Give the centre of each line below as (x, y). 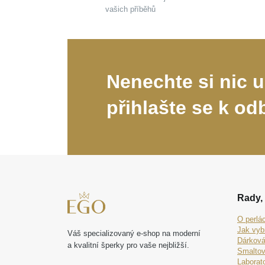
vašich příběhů (130, 9)
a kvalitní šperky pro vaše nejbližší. (128, 245)
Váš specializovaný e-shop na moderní (134, 234)
